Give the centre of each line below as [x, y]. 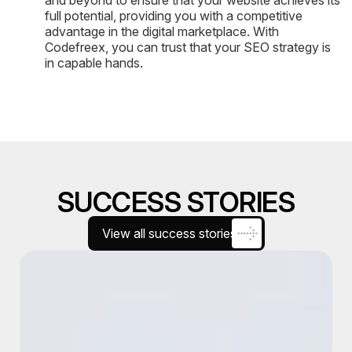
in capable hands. [94, 63]
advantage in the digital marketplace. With [162, 32]
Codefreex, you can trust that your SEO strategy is [188, 48]
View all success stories [169, 234]
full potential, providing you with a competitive [174, 16]
